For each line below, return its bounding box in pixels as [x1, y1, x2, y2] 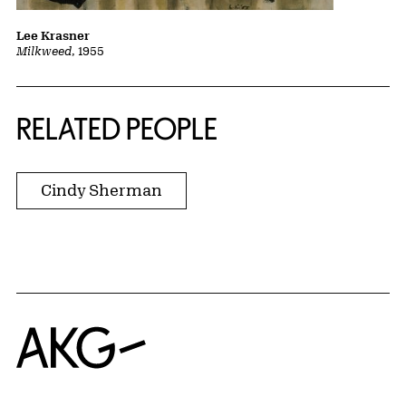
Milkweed [16, 43, 72, 59]
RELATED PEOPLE [16, 112, 217, 146]
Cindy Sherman [41, 180, 162, 199]
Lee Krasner [16, 28, 90, 43]
